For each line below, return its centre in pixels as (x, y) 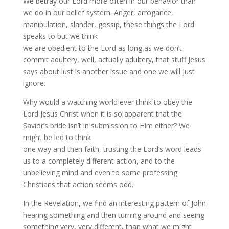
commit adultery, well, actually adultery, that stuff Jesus (114, 60)
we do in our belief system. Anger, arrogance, (98, 13)
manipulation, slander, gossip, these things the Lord (108, 24)
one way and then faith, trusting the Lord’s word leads (112, 149)
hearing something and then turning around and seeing (113, 215)
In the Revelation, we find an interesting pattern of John (114, 203)
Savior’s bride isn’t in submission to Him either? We (106, 125)
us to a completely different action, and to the (99, 161)
